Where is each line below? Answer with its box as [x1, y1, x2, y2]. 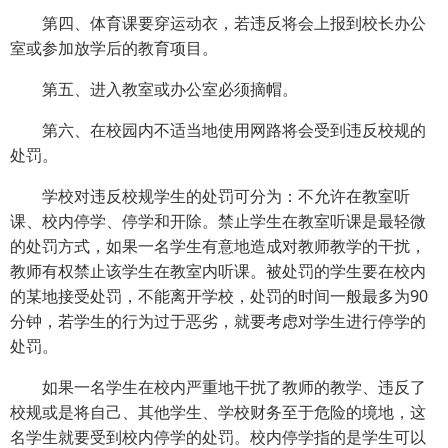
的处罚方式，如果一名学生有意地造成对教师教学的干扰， [10, 235, 426, 257]
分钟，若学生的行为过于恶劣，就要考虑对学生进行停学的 [10, 310, 426, 332]
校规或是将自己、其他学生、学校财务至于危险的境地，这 [10, 401, 426, 423]
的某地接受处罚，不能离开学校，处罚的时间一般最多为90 [10, 285, 428, 307]
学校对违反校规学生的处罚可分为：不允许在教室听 [42, 185, 410, 207]
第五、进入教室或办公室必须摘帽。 [42, 78, 298, 100]
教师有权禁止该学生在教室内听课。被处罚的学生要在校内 [10, 260, 426, 282]
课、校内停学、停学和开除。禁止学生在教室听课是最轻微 [10, 210, 426, 232]
